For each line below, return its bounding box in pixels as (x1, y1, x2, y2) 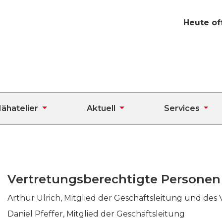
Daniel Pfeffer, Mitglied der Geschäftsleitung (7, 209, 185, 219)
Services (164, 104, 200, 113)
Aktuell (87, 104, 115, 113)
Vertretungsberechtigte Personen (7, 172, 221, 186)
